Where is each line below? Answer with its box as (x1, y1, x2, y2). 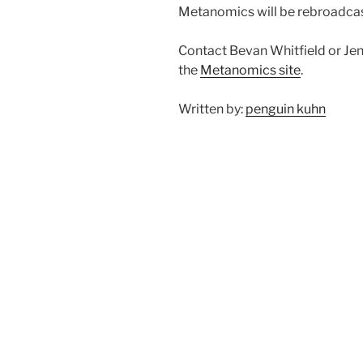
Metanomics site (200, 62, 301, 78)
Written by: (178, 100, 246, 117)
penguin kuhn (246, 100, 326, 117)
